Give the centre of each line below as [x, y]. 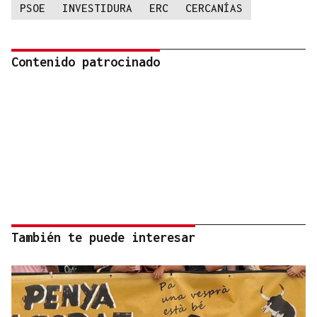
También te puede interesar [103, 238]
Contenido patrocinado [86, 62]
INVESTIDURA [97, 8]
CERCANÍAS [214, 8]
